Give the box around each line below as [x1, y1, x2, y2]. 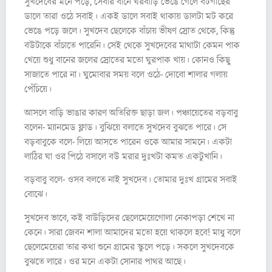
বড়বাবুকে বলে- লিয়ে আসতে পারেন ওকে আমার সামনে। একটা [24, 135, 232, 148]
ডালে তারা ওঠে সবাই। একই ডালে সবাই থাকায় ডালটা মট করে [24, 10, 233, 22]
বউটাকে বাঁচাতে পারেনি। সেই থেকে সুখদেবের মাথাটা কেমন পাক [24, 39, 240, 52]
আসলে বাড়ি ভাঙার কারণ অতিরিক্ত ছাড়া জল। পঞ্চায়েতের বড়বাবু [24, 106, 238, 118]
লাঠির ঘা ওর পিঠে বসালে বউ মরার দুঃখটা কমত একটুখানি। [24, 150, 222, 162]
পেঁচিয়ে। [24, 83, 52, 95]
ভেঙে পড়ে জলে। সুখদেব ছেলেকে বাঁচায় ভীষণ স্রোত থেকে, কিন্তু [24, 25, 235, 37]
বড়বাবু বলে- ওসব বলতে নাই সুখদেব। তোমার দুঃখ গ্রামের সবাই [24, 174, 237, 186]
